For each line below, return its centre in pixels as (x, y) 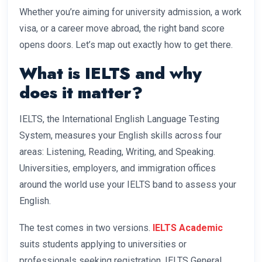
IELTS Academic (188, 228)
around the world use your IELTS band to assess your (128, 185)
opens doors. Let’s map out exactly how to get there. (126, 45)
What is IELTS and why (111, 74)
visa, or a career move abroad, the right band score (122, 29)
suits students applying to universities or (103, 244)
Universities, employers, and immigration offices (118, 168)
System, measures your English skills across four (120, 136)
